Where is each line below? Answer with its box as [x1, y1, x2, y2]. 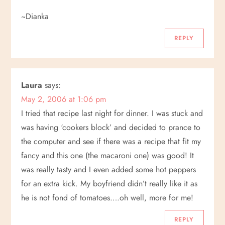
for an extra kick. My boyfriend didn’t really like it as [21, 178, 198, 189]
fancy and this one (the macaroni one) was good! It [21, 150, 194, 161]
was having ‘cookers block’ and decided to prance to [21, 122, 201, 133]
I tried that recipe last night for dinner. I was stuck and [21, 107, 203, 119]
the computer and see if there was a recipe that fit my [21, 136, 201, 147]
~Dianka [21, 11, 49, 22]
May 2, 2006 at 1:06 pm [21, 93, 106, 105]
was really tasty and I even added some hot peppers [21, 164, 196, 175]
